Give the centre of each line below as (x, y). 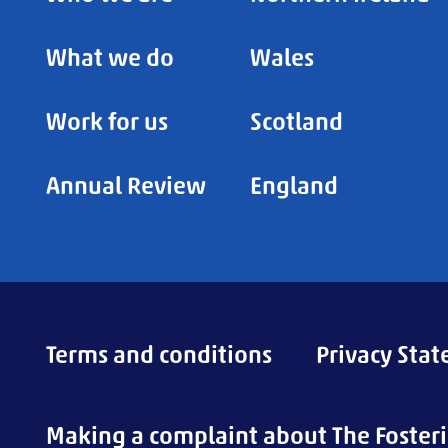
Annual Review (126, 185)
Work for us (107, 121)
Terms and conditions (159, 354)
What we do (110, 57)
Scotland (297, 121)
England (294, 185)
